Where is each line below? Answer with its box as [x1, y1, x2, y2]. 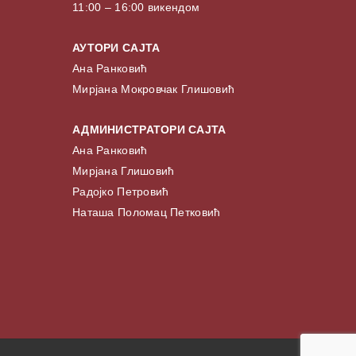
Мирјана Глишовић [72, 164, 175, 178]
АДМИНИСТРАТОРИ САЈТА [72, 123, 226, 137]
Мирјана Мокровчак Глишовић [72, 83, 235, 96]
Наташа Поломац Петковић [72, 206, 221, 219]
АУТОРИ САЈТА [72, 41, 161, 55]
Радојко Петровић [72, 185, 169, 199]
